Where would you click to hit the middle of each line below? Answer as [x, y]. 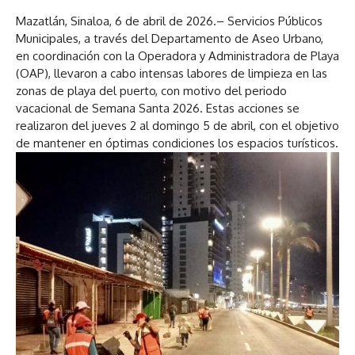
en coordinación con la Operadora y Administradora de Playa [177, 55]
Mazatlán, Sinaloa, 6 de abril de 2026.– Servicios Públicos [169, 21]
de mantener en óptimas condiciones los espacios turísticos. [177, 143]
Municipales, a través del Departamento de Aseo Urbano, [170, 38]
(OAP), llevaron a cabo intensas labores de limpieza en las [172, 73]
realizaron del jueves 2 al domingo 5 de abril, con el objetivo [177, 125]
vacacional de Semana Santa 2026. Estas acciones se [158, 108]
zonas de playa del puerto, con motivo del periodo [151, 90]
